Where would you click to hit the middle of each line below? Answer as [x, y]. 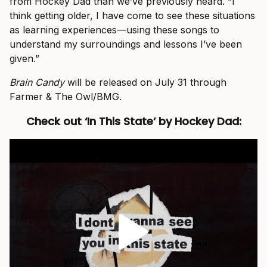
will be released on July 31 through [145, 83]
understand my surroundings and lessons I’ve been [126, 44]
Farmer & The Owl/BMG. [66, 97]
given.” [24, 59]
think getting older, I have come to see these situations [132, 16]
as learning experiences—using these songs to [114, 30]
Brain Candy [37, 83]
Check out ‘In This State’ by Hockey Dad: [133, 122]
